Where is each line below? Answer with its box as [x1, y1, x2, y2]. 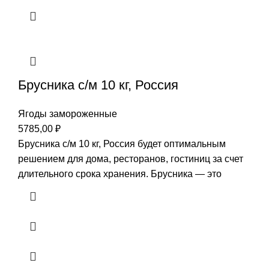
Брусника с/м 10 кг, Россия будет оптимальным [18, 139, 226, 150]
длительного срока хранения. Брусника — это [18, 169, 222, 180]
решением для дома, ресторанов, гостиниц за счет [18, 154, 243, 165]
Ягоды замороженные [18, 109, 117, 119]
